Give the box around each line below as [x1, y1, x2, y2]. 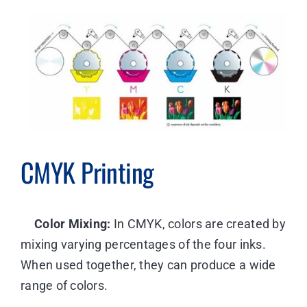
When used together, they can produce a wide [20, 257, 276, 272]
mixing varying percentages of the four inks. [20, 236, 266, 251]
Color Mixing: [34, 216, 111, 231]
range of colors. [20, 278, 108, 293]
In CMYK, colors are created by [110, 216, 286, 231]
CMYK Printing [20, 152, 154, 191]
